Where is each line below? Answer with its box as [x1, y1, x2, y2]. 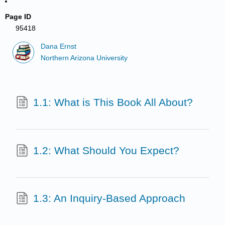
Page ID [5, 13, 32, 21]
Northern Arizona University [41, 54, 128, 62]
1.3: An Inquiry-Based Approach [33, 192, 185, 204]
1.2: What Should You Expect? [33, 144, 179, 156]
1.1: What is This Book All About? [33, 96, 193, 108]
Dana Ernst [41, 43, 77, 51]
